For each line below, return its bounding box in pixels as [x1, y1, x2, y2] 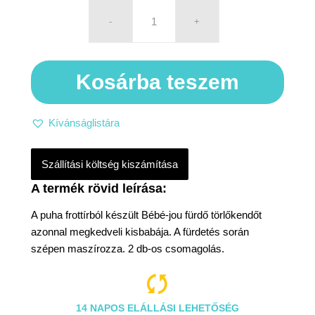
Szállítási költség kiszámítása [41, 158, 178, 170]
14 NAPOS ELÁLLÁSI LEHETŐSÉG [75, 302, 239, 314]
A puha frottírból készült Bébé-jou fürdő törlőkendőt [30, 208, 262, 221]
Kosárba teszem [75, 70, 239, 94]
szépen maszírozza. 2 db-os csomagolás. [30, 242, 224, 255]
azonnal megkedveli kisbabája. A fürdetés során [30, 225, 249, 238]
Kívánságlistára [48, 117, 120, 129]
